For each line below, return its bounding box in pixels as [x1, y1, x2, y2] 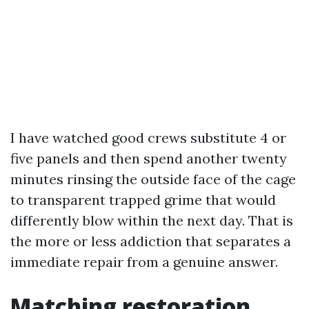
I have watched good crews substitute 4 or [10, 129, 286, 146]
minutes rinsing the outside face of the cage [10, 170, 296, 188]
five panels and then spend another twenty [10, 150, 287, 167]
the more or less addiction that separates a [10, 232, 291, 250]
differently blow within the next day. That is [10, 212, 293, 229]
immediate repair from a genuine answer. [10, 253, 278, 270]
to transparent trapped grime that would [10, 191, 276, 208]
